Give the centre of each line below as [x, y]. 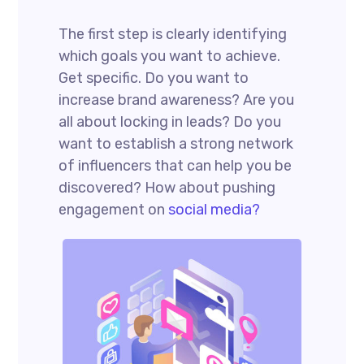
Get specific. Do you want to [154, 78]
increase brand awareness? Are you [177, 100]
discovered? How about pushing [167, 188]
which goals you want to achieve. [170, 56]
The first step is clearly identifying [173, 34]
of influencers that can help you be [175, 166]
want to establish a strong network [176, 144]
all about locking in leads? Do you [170, 122]
